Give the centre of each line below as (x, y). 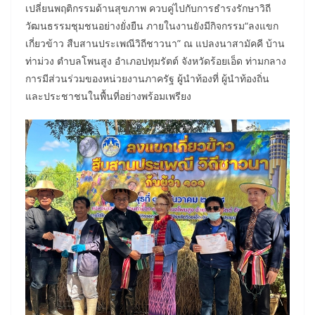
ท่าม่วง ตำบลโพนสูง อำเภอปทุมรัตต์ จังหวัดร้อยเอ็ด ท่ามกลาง (156, 60)
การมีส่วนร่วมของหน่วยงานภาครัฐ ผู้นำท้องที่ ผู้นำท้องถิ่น (147, 78)
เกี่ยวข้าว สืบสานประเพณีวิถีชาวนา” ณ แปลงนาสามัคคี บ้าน (155, 43)
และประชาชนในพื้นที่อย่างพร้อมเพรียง (108, 96)
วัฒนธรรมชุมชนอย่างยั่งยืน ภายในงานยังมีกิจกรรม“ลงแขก (152, 25)
